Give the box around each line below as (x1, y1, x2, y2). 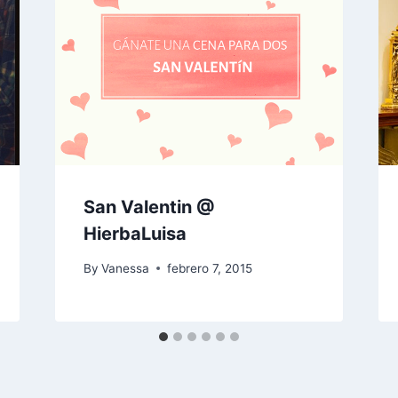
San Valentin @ (83, 195, 215, 218)
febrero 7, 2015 (166, 260, 252, 275)
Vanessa (100, 260, 149, 275)
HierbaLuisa (83, 222, 187, 244)
